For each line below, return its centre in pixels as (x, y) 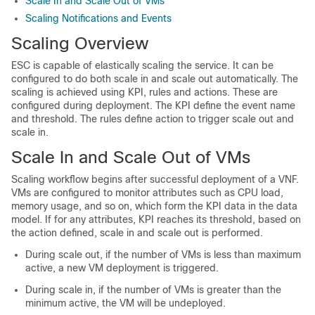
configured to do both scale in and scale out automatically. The (155, 79)
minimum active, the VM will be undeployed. (126, 303)
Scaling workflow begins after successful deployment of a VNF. (155, 179)
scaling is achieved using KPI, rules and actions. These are (144, 92)
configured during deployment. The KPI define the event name (153, 105)
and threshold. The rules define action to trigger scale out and (153, 119)
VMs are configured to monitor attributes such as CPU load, (147, 193)
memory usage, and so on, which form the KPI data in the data (154, 206)
